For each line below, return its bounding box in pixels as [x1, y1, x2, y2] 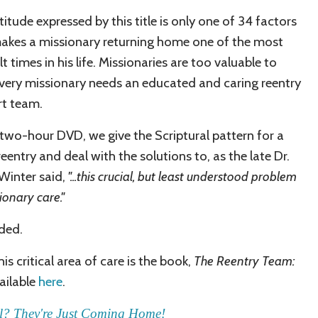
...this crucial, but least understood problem [70, 168, 297, 185]
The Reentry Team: [194, 253, 295, 270]
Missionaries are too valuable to [99, 54, 277, 71]
